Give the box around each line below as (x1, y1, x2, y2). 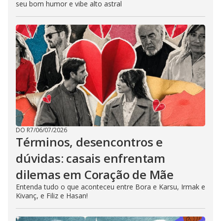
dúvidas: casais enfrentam (16, 150, 165, 166)
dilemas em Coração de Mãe (16, 166, 174, 183)
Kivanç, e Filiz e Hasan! (16, 191, 88, 200)
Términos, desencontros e (16, 134, 163, 150)
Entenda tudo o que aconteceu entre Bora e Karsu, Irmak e (16, 182, 205, 191)
